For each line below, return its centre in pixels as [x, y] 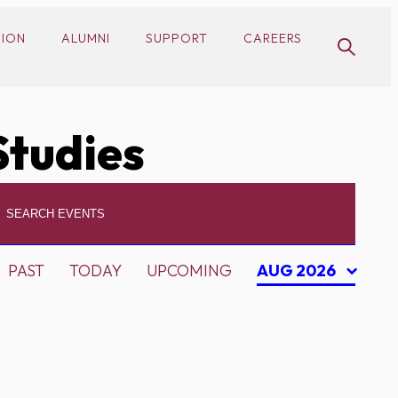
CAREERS [273, 38]
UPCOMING [189, 271]
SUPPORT [177, 38]
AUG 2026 [298, 271]
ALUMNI [86, 38]
